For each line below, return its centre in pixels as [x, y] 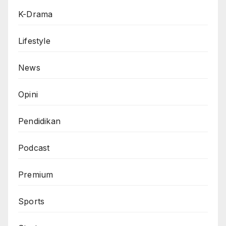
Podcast [34, 148]
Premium [36, 175]
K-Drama [36, 14]
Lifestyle [34, 41]
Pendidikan [39, 121]
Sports [32, 202]
